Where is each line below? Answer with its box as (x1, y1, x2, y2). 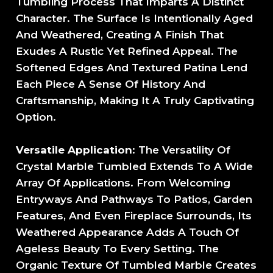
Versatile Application (16, 144, 133, 157)
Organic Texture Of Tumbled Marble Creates (16, 259, 257, 272)
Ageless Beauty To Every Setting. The (16, 243, 219, 255)
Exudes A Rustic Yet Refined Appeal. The (16, 45, 238, 58)
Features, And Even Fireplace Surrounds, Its (16, 210, 252, 222)
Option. (16, 111, 57, 124)
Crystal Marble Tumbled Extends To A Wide (16, 160, 253, 173)
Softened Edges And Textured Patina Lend (16, 62, 248, 74)
